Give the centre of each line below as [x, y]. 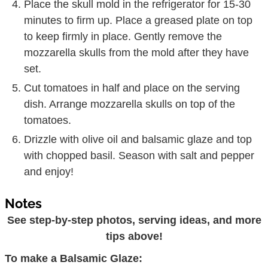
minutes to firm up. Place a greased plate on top [138, 20]
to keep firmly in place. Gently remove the [123, 36]
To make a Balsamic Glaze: [74, 258]
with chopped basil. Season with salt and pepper [139, 155]
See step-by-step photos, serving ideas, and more [134, 220]
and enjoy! [49, 171]
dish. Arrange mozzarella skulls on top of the [130, 104]
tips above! [134, 236]
